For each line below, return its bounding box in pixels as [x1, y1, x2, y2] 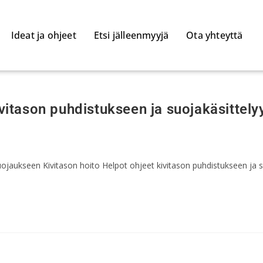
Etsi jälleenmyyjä [93, 29, 169, 42]
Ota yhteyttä [186, 29, 243, 42]
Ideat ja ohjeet [11, 29, 76, 42]
